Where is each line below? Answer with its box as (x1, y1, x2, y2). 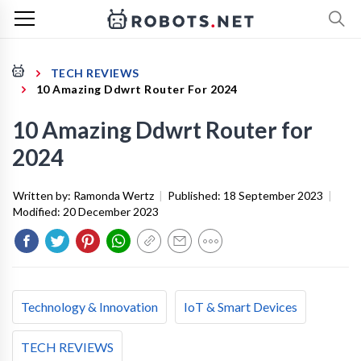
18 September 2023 (223, 189, 323, 202)
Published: (168, 189, 223, 202)
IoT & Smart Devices (184, 299, 297, 314)
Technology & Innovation (21, 299, 158, 314)
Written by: (13, 189, 73, 202)
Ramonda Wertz (73, 189, 154, 202)
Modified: (13, 205, 63, 218)
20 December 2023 (63, 205, 159, 218)
